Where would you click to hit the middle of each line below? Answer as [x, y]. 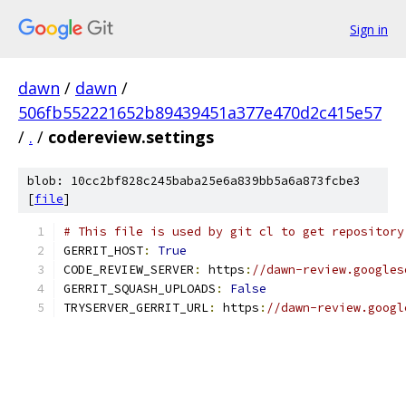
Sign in [369, 29]
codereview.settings [131, 137]
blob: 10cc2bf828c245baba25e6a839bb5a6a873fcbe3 [194, 181]
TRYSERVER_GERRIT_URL [136, 308]
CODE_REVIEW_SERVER [129, 270]
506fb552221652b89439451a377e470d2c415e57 [200, 112]
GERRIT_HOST [103, 251]
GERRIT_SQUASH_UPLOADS [140, 289]
